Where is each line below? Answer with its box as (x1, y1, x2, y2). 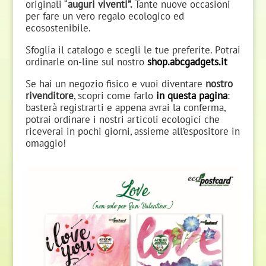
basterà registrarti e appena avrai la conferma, (25, 100, 225, 113)
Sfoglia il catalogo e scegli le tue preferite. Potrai (25, 43, 240, 56)
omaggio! (25, 136, 66, 149)
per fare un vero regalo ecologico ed (25, 9, 184, 22)
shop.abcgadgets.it (147, 55, 227, 68)
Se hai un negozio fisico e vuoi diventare (25, 77, 205, 90)
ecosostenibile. (25, 21, 91, 34)
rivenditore (25, 88, 74, 102)
